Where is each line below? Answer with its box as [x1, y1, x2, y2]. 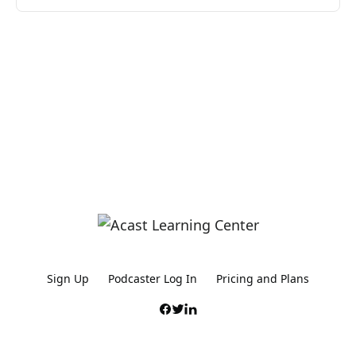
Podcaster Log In [108, 271, 197, 286]
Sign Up [47, 271, 89, 286]
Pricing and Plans [216, 271, 309, 286]
